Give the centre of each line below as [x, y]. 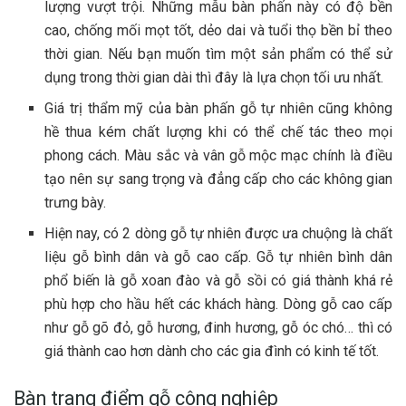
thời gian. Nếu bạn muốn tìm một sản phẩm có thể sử [218, 53]
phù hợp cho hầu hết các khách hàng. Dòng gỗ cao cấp [218, 304]
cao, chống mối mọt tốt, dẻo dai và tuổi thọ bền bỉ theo [218, 30]
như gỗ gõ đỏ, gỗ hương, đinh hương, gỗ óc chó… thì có [218, 327]
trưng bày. [76, 202]
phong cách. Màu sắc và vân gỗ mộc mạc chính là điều [218, 155]
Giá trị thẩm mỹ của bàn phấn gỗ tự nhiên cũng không [218, 108]
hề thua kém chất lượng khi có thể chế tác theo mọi [218, 131]
